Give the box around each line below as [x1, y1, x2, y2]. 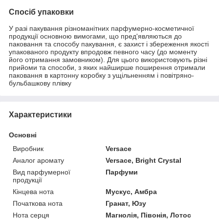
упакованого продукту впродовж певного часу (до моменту [9, 47, 197, 56]
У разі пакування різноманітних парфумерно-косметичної [9, 24, 194, 32]
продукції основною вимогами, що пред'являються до [9, 32, 182, 40]
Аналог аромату [13, 156, 64, 164]
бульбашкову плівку [9, 79, 71, 87]
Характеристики [9, 110, 72, 119]
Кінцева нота [13, 187, 54, 196]
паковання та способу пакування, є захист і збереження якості [9, 40, 209, 48]
